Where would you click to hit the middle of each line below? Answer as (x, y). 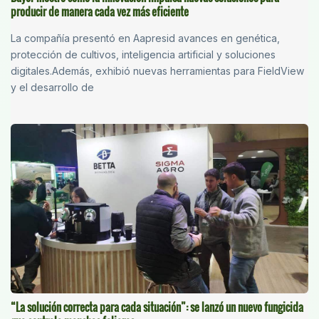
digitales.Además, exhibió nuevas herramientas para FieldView (157, 70)
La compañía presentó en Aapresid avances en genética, (145, 38)
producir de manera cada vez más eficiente (100, 11)
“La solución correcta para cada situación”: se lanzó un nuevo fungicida (157, 307)
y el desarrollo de (52, 87)
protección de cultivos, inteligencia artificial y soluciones (143, 54)
